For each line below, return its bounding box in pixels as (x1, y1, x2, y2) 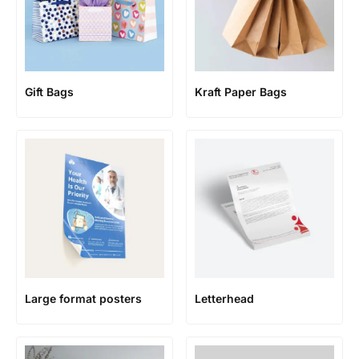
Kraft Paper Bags (195, 85, 287, 99)
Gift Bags (25, 85, 74, 99)
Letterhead (195, 292, 254, 305)
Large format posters (25, 292, 142, 305)
